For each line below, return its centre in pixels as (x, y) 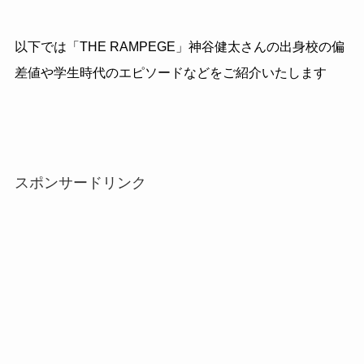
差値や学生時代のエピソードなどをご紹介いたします (170, 73)
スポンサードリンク (80, 182)
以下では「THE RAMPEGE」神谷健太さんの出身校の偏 (179, 47)
